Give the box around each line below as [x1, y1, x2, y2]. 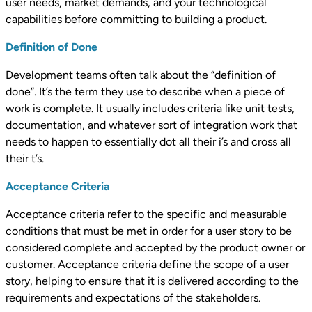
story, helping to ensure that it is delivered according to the [6, 274, 299, 288]
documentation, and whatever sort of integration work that [6, 118, 297, 132]
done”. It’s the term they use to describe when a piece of [6, 85, 285, 99]
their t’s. [6, 152, 44, 166]
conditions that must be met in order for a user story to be [6, 224, 292, 238]
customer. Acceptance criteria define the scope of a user [6, 258, 289, 272]
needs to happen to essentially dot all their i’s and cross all [6, 135, 291, 149]
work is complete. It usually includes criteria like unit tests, [6, 102, 295, 116]
